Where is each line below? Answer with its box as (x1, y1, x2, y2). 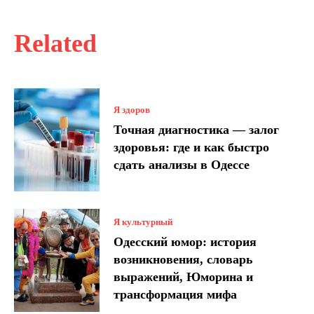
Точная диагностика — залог (114, 123, 280, 137)
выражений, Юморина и (114, 269, 254, 284)
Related (14, 29, 97, 58)
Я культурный (114, 216, 173, 227)
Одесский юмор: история (114, 234, 257, 249)
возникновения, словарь (114, 252, 254, 266)
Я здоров (114, 104, 151, 116)
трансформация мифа (114, 287, 238, 301)
